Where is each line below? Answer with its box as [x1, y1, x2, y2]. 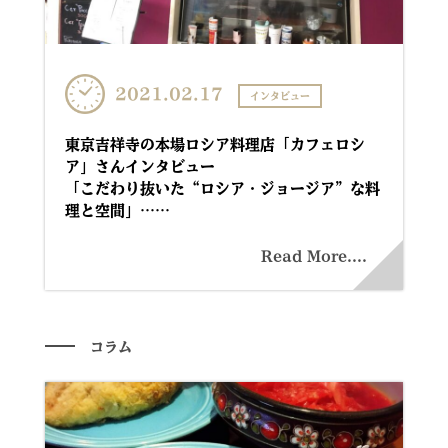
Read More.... [261, 249, 368, 263]
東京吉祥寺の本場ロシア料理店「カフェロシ [64, 137, 365, 152]
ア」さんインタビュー [64, 159, 215, 174]
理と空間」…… [64, 203, 170, 218]
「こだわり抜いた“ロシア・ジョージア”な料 [64, 181, 380, 196]
